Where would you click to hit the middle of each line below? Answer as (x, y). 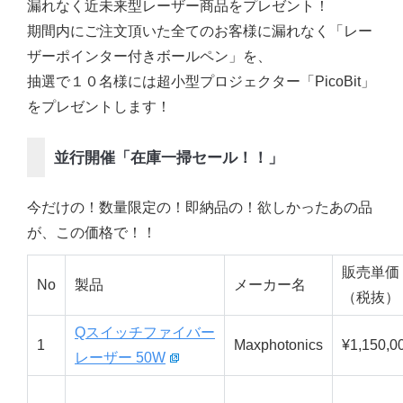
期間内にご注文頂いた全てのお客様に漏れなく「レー (200, 31)
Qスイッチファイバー (145, 332)
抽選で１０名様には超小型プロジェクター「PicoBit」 (201, 81)
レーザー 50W (120, 358)
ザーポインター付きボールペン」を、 (149, 56)
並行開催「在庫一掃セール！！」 (169, 157)
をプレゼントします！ (99, 107)
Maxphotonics (278, 345)
